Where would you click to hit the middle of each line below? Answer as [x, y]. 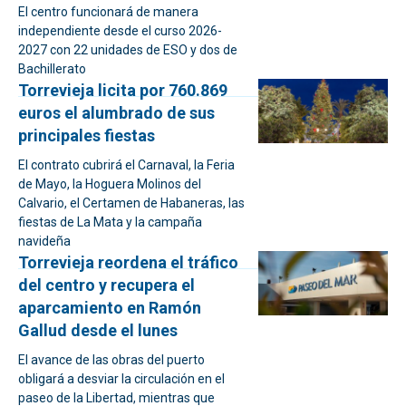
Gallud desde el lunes [98, 330]
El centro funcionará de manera [108, 12]
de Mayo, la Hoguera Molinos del [110, 184]
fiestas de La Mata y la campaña [110, 222]
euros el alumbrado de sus [116, 113]
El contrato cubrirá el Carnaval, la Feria [126, 165]
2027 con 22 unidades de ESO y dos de [128, 50]
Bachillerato [52, 69]
